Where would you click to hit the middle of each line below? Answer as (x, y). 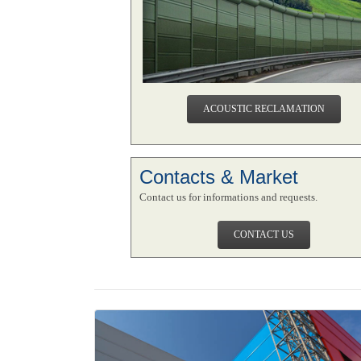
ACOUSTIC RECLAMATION (263, 109)
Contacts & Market (219, 177)
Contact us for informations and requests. (228, 197)
